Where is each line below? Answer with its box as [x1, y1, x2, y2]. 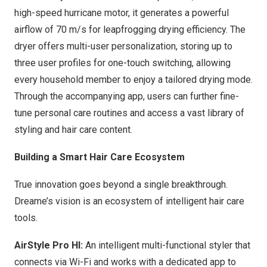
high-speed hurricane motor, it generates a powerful [14, 7, 229, 19]
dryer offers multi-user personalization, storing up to [14, 41, 232, 52]
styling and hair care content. [14, 124, 132, 136]
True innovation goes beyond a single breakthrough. [14, 179, 228, 191]
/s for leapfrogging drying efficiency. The [77, 24, 246, 36]
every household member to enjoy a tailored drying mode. [14, 74, 253, 86]
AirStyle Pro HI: [14, 240, 83, 252]
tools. [14, 212, 38, 224]
